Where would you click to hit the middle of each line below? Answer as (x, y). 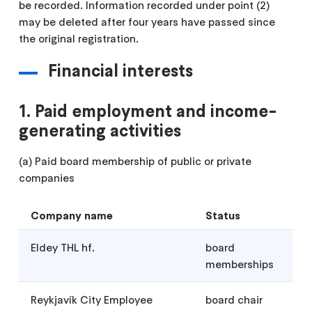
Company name (72, 216)
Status (223, 216)
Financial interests (121, 71)
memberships (240, 264)
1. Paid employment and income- (148, 111)
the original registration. (79, 38)
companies (47, 178)
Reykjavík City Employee (92, 300)
